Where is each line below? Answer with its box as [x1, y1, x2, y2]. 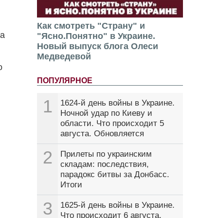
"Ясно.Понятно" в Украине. [37, 31, 155, 41]
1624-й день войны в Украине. [60, 98, 175, 108]
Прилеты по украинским [60, 149, 152, 159]
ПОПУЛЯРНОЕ [37, 76, 92, 85]
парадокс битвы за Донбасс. [60, 170, 169, 180]
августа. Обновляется [60, 129, 144, 139]
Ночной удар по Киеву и [60, 109, 152, 118]
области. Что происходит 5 [60, 119, 164, 128]
